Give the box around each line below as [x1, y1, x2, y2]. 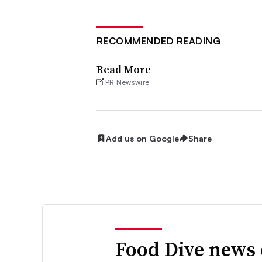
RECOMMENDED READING [96, 35, 220, 47]
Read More [96, 61, 151, 77]
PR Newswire [105, 77, 150, 87]
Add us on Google [105, 133, 179, 143]
